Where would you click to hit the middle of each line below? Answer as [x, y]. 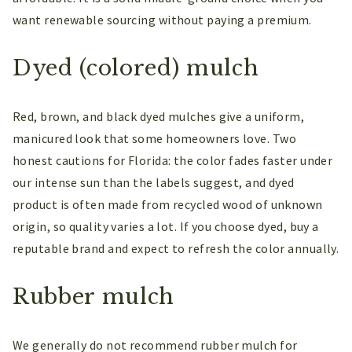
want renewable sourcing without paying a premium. [162, 20]
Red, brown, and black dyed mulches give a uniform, [159, 117]
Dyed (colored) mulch [136, 68]
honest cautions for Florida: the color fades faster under [173, 161]
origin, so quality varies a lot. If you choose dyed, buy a [166, 227]
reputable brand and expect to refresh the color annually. [176, 249]
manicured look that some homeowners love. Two [155, 139]
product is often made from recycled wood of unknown [168, 205]
